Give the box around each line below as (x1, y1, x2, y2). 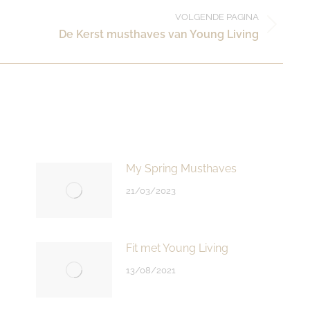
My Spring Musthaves (125, 161, 237, 175)
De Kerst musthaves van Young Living (59, 27, 259, 41)
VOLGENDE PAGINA (175, 11, 259, 22)
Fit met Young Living (125, 241, 228, 255)
